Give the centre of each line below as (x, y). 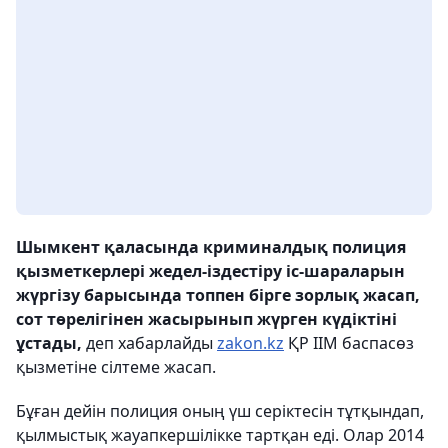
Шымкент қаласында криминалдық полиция (211, 247)
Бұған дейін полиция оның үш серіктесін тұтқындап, (220, 411)
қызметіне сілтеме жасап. (116, 367)
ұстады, (49, 343)
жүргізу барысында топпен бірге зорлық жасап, (218, 295)
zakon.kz (250, 343)
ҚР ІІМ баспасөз (349, 343)
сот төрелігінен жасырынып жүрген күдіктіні (206, 319)
